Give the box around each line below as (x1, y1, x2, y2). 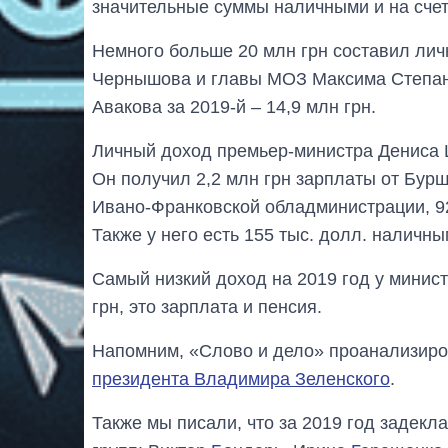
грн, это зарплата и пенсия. (92, 296, 322, 317)
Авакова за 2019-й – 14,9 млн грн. (92, 96, 376, 117)
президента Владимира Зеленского (92, 368, 390, 389)
